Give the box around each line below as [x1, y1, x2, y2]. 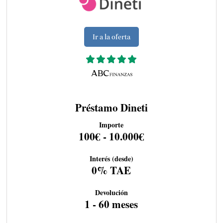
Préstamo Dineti [75, 100, 148, 115]
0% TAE [92, 163, 131, 178]
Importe [99, 119, 124, 130]
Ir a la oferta [92, 32, 130, 41]
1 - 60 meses [85, 197, 138, 212]
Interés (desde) [89, 153, 133, 164]
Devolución [95, 187, 128, 198]
